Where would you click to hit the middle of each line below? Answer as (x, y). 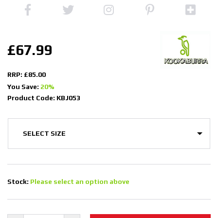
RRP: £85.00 (27, 74)
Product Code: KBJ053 (44, 98)
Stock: (19, 181)
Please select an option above (80, 181)
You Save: (24, 86)
